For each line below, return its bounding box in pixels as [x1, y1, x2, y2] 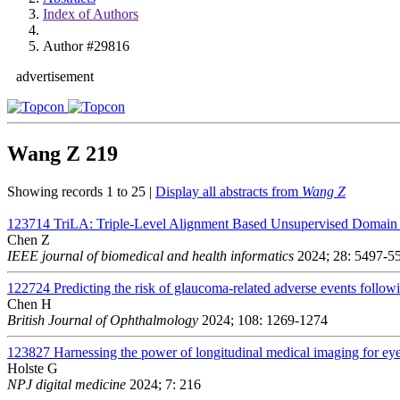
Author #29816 [43, 38, 129, 54]
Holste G [7, 360, 58, 376]
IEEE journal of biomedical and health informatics [7, 247, 294, 263]
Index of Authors [43, 6, 138, 21]
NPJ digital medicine [7, 376, 126, 392]
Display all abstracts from [155, 183, 302, 199]
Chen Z [7, 231, 50, 247]
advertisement [16, 69, 94, 84]
